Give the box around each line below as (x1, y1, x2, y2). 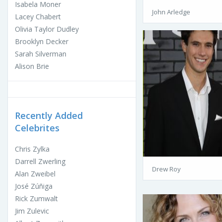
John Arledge (152, 7, 190, 17)
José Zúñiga (15, 181, 53, 191)
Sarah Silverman (15, 49, 66, 59)
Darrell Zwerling (15, 157, 65, 166)
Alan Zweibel (15, 169, 55, 179)
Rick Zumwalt (15, 194, 58, 204)
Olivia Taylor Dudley (15, 24, 79, 34)
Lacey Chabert (15, 12, 61, 22)
